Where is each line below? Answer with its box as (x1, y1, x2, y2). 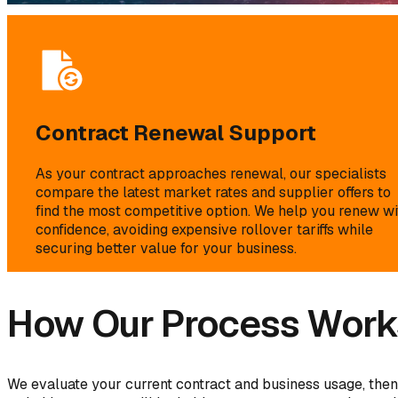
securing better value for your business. (36, 238, 297, 258)
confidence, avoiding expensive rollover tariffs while (36, 219, 373, 239)
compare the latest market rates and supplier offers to (36, 182, 391, 202)
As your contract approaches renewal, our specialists (36, 163, 386, 183)
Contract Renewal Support (36, 119, 316, 147)
